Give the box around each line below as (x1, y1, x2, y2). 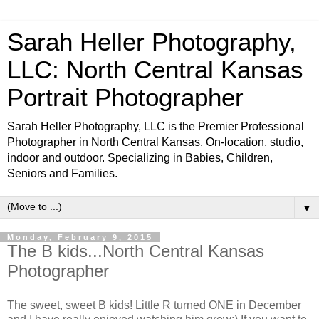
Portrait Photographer (7, 84, 244, 111)
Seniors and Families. (7, 167, 117, 179)
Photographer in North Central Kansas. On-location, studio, (7, 136, 303, 148)
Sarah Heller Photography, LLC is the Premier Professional (7, 120, 304, 132)
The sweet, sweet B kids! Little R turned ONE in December (7, 298, 301, 311)
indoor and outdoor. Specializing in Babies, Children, (7, 152, 273, 164)
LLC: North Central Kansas (7, 56, 303, 83)
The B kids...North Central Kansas (7, 241, 264, 261)
